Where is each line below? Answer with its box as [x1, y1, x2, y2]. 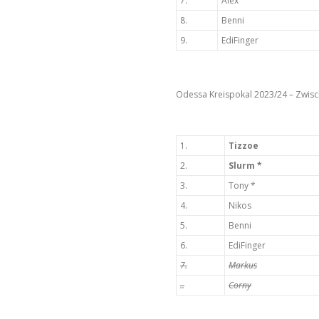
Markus [229, 259, 257, 271]
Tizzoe [229, 140, 258, 152]
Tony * [229, 179, 256, 192]
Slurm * [229, 159, 262, 172]
